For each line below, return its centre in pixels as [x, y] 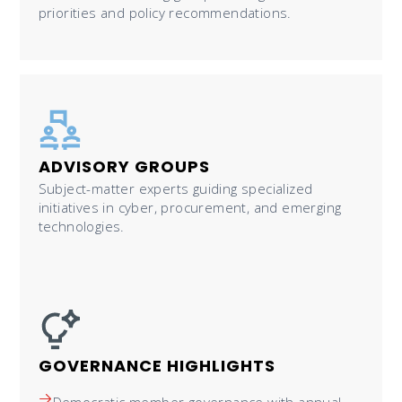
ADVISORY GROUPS [124, 166]
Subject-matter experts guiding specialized [175, 188]
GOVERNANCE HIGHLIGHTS [157, 365]
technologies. [81, 226]
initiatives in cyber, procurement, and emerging [190, 207]
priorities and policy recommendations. [165, 12]
